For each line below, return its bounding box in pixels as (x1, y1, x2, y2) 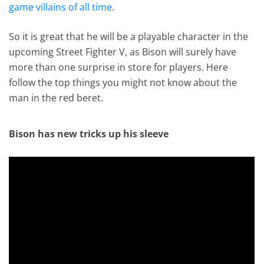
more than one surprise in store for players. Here (9, 60, 229, 74)
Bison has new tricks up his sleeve (9, 127, 169, 141)
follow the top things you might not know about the (9, 75, 237, 89)
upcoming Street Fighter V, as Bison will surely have (9, 45, 237, 58)
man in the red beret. (9, 91, 104, 104)
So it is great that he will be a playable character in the (9, 29, 249, 43)
